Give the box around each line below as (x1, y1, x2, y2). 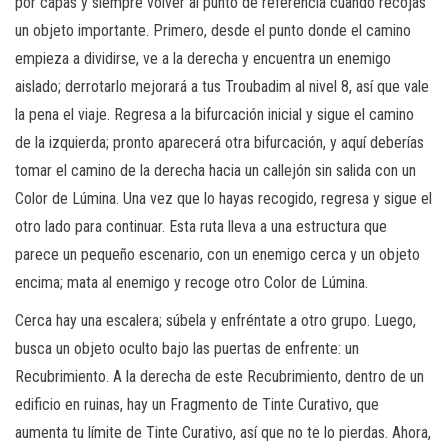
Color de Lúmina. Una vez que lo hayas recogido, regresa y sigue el (15, 188, 432, 208)
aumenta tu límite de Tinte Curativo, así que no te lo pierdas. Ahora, (15, 422, 431, 442)
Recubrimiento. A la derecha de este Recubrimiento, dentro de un (15, 366, 424, 386)
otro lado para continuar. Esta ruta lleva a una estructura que (15, 216, 387, 236)
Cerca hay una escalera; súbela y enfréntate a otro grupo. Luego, (15, 310, 416, 330)
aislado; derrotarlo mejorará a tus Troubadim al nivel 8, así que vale (15, 76, 429, 96)
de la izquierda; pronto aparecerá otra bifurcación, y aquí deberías (15, 132, 424, 152)
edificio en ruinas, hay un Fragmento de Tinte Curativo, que (15, 394, 379, 414)
